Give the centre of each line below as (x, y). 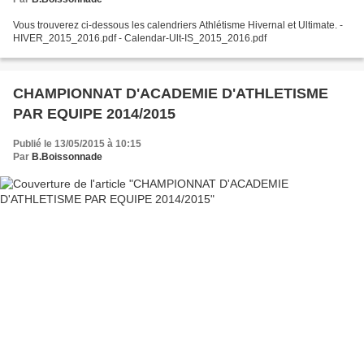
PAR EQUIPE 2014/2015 (94, 113)
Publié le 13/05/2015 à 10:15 (77, 143)
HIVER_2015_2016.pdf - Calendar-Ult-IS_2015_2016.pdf (193, 38)
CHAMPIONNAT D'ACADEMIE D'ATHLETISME (171, 93)
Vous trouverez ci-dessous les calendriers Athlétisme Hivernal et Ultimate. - (176, 25)
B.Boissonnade (67, 156)
